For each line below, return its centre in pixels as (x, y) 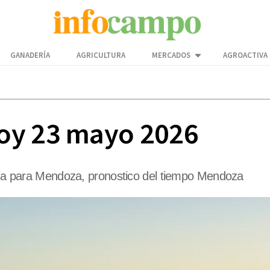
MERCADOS (171, 55)
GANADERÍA (30, 55)
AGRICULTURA (101, 55)
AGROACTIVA (245, 55)
